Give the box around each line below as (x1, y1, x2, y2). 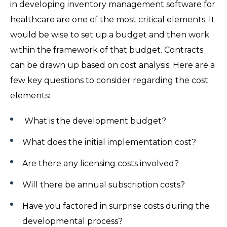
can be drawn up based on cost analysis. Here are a (10, 60, 215, 70)
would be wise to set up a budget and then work (10, 29, 209, 40)
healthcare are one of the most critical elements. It (10, 14, 215, 24)
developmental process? (22, 216, 127, 226)
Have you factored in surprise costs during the (22, 201, 210, 211)
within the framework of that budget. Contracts (10, 45, 203, 55)
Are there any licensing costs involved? (22, 158, 183, 168)
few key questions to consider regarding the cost (10, 75, 208, 85)
